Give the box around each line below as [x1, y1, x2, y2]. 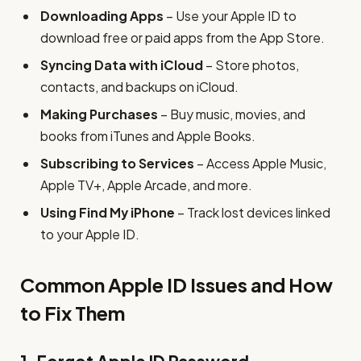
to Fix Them [20, 301, 125, 326]
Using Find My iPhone [40, 203, 175, 221]
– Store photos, [203, 56, 299, 73]
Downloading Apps [40, 6, 164, 24]
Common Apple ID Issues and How [20, 272, 333, 297]
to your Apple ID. [40, 225, 139, 243]
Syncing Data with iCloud [40, 56, 203, 73]
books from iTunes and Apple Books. [40, 127, 255, 144]
